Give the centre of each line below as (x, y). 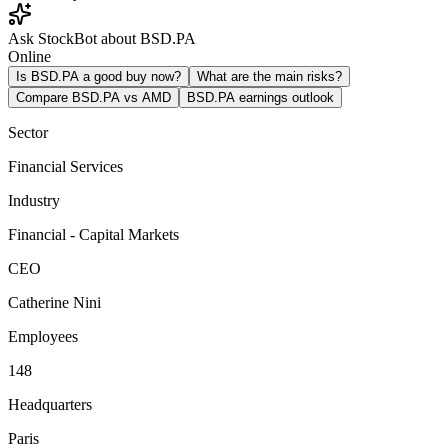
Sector (28, 132)
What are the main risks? (269, 76)
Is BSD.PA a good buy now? (98, 76)
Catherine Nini (54, 302)
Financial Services (65, 166)
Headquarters (50, 404)
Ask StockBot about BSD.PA (102, 38)
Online (29, 56)
